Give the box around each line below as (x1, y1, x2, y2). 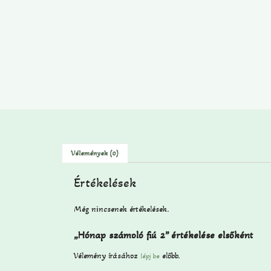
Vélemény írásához (74, 250, 140, 261)
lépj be (140, 251, 160, 260)
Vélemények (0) (71, 149, 119, 158)
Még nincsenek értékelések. (74, 203, 169, 214)
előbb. (160, 250, 180, 261)
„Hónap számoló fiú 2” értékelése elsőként (74, 229, 253, 241)
